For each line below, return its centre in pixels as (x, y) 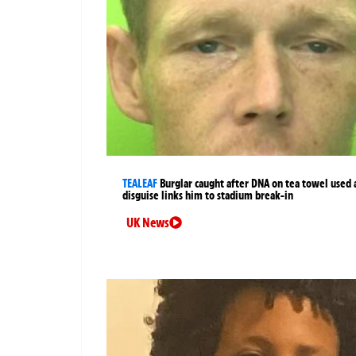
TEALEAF (140, 184)
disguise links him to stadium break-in (208, 196)
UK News (148, 223)
